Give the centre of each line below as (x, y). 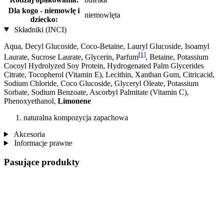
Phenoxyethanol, (31, 101)
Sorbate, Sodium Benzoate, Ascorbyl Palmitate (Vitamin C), (96, 92)
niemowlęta (102, 15)
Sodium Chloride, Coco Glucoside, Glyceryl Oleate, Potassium (101, 83)
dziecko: (44, 19)
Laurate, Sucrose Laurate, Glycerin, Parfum (71, 57)
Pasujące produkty (42, 162)
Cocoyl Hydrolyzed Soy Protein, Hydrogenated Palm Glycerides (104, 66)
